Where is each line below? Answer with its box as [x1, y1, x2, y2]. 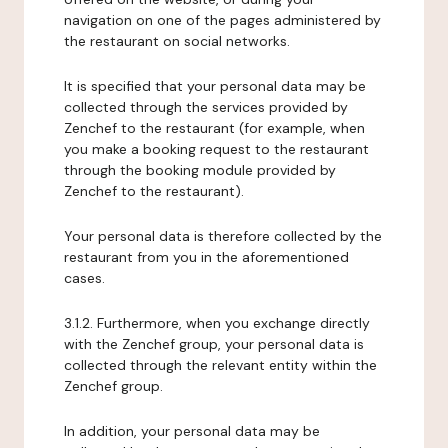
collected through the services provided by [64, 98, 348, 116]
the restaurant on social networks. [64, 32, 290, 50]
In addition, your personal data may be [64, 422, 320, 440]
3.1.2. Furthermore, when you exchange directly [64, 314, 370, 332]
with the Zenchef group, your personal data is [64, 335, 364, 353]
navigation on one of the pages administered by [64, 11, 381, 29]
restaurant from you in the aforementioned [64, 248, 349, 266]
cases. [64, 269, 105, 287]
